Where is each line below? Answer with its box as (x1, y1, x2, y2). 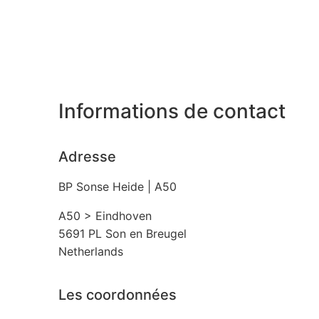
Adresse (58, 148, 116, 166)
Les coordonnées (58, 286, 177, 304)
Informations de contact (58, 98, 286, 123)
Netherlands (58, 244, 123, 259)
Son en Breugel (105, 226, 187, 241)
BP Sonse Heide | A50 (58, 179, 177, 194)
